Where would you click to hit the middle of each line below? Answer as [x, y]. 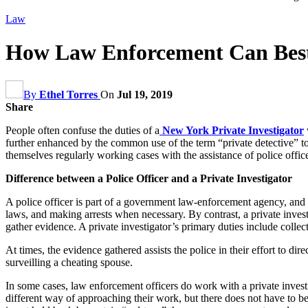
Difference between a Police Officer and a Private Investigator [149, 178]
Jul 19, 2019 [145, 94]
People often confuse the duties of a [82, 130]
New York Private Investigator [232, 130]
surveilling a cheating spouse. [69, 262]
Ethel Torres [68, 94]
